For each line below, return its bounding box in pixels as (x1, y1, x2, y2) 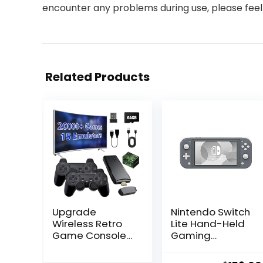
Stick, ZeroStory (52, 240, 127, 254)
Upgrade (52, 205, 96, 219)
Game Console (52, 228, 126, 242)
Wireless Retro (52, 217, 122, 231)
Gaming (170, 228, 211, 242)
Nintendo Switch (170, 205, 250, 219)
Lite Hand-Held (170, 217, 245, 231)
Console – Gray (170, 240, 246, 254)
